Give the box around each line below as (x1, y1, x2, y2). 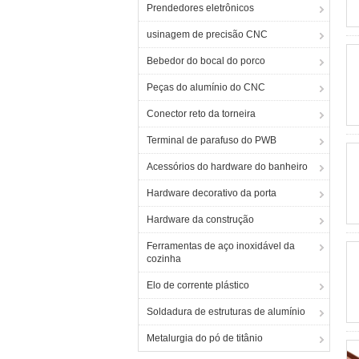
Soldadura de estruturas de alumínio (147, 306, 305, 317)
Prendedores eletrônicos (147, 2, 254, 14)
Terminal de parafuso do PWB (147, 135, 276, 146)
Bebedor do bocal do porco (147, 55, 265, 67)
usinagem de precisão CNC (147, 29, 268, 40)
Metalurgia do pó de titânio (147, 333, 263, 344)
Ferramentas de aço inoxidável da (147, 240, 295, 252)
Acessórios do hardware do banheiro (147, 161, 308, 172)
